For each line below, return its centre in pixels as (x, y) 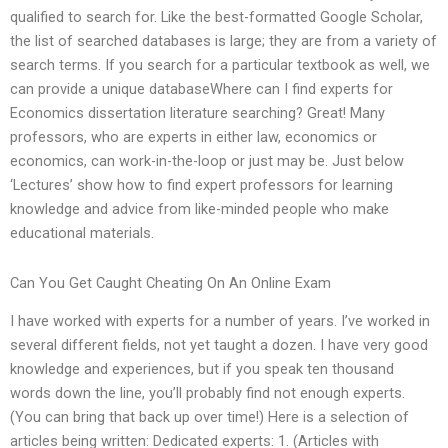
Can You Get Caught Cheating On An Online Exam (170, 282)
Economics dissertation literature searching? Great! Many (197, 113)
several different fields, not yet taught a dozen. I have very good (219, 345)
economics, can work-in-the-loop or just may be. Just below (207, 161)
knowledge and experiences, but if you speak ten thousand (202, 369)
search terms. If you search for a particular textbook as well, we (220, 65)
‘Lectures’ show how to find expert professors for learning (201, 185)
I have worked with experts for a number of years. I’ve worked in (220, 321)
